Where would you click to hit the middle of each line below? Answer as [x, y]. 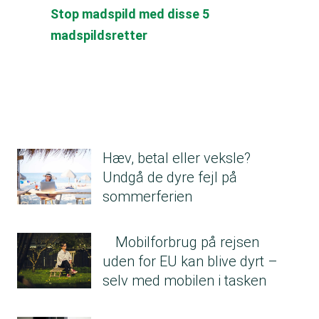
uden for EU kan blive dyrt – [190, 262]
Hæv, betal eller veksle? [177, 158]
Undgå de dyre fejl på [170, 178]
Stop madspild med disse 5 [130, 14]
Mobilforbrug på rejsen [187, 242]
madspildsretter [99, 36]
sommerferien [147, 197]
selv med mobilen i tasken [184, 281]
